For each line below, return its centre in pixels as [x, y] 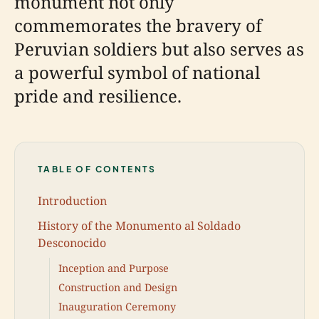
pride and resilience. [98, 96]
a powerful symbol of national [137, 72]
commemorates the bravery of [138, 25]
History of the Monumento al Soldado [139, 225]
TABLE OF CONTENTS [97, 169]
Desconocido [72, 242]
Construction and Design [118, 287]
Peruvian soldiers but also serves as [159, 49]
